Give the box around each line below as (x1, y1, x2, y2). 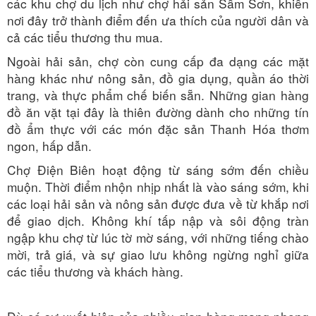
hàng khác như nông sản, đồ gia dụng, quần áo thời (7, 68, 309, 87)
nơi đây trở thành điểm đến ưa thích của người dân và (7, 11, 309, 29)
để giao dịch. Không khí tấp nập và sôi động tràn (7, 211, 309, 229)
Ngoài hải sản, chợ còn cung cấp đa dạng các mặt (7, 51, 309, 70)
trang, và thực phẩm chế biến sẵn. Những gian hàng (7, 85, 309, 104)
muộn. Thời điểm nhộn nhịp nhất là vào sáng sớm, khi (7, 177, 309, 195)
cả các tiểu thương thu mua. (7, 28, 170, 46)
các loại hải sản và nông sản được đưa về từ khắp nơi (7, 194, 309, 212)
